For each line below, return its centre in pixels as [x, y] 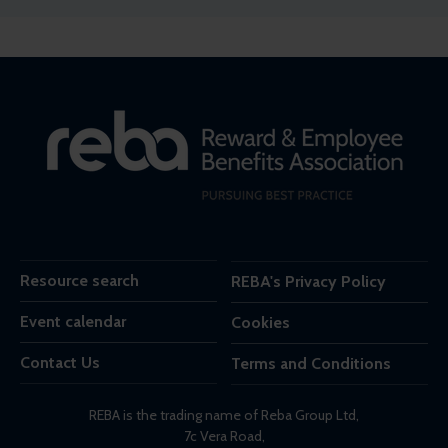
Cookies [260, 322]
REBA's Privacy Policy [308, 281]
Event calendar [73, 321]
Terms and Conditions [311, 363]
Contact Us [60, 362]
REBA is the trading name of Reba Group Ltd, [224, 414]
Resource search [79, 280]
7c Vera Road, [224, 435]
